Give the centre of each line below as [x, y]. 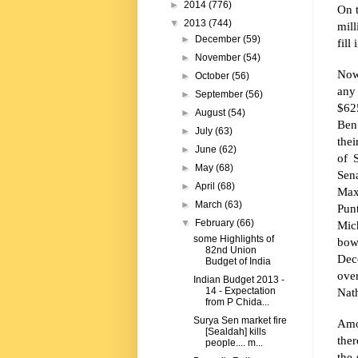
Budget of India [238, 262]
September [221, 95]
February [216, 223]
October [214, 76]
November [219, 58]
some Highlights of [233, 239]
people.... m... [234, 343]
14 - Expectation [240, 291]
